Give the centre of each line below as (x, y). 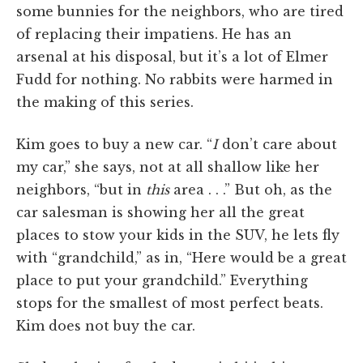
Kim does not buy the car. (106, 325)
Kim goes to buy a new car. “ (114, 144)
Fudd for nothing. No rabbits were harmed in (175, 79)
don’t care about (278, 144)
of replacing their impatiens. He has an (154, 34)
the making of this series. (105, 102)
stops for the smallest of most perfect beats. (170, 303)
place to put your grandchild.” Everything (162, 280)
